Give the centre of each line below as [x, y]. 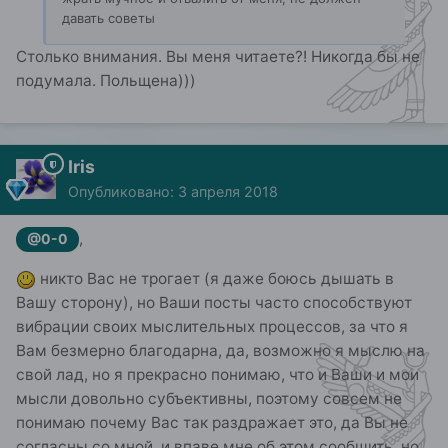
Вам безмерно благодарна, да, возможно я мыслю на [220, 351]
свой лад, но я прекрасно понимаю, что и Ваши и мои [217, 375]
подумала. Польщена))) [106, 80]
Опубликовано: [123, 191]
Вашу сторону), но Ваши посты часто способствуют [214, 303]
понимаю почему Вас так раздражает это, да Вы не [212, 423]
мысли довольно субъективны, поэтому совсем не [209, 399]
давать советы [108, 17]
